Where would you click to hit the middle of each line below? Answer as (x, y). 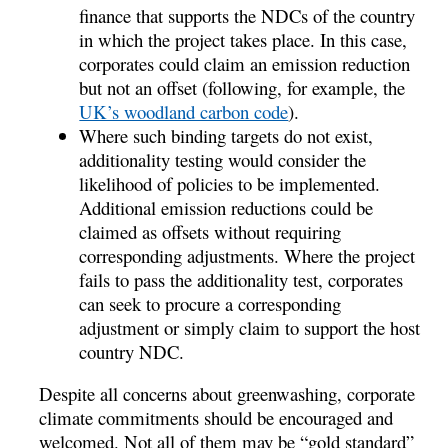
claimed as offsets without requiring (210, 231)
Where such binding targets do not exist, (226, 135)
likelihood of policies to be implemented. (230, 183)
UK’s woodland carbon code (184, 111)
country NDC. (132, 351)
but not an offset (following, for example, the (242, 87)
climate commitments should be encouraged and (216, 418)
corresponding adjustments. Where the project (247, 255)
